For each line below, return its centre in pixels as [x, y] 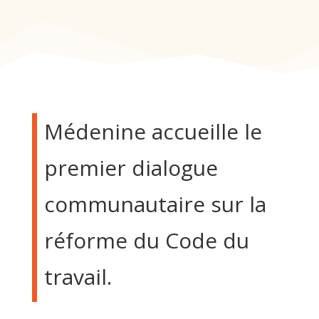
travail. [78, 277]
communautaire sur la [155, 204]
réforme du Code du [146, 240]
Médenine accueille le [153, 131]
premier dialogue [131, 168]
